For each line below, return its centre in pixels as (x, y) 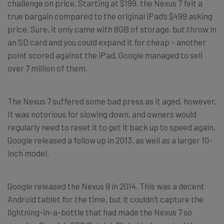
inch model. (28, 153)
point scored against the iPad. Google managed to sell (105, 55)
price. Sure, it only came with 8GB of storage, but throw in (112, 29)
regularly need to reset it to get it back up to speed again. (111, 127)
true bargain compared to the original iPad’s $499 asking (110, 16)
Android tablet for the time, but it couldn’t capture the (105, 199)
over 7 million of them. (47, 68)
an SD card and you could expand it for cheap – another (107, 42)
